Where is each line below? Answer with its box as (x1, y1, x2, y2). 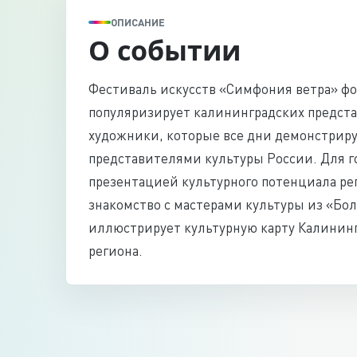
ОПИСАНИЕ (111, 16, 165, 29)
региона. (88, 242, 143, 259)
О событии (88, 32, 241, 69)
